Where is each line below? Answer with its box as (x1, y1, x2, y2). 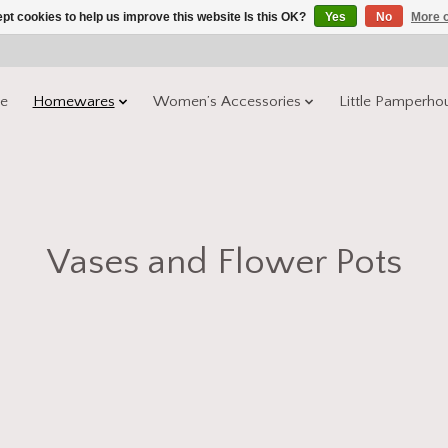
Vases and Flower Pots (46, 241, 402, 282)
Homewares (32, 93, 115, 111)
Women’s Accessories (153, 93, 302, 111)
